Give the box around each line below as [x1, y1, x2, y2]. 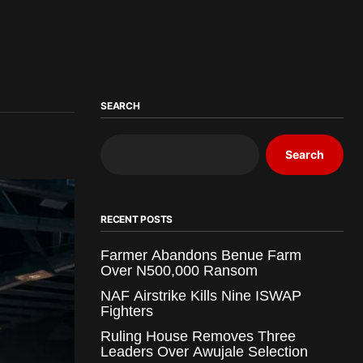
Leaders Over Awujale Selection [100, 343, 308, 360]
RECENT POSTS [100, 212, 173, 225]
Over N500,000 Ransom [100, 262, 258, 279]
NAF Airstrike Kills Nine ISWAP [100, 287, 301, 304]
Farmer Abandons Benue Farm [100, 246, 301, 263]
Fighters [100, 302, 153, 319]
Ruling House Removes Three [100, 327, 296, 344]
